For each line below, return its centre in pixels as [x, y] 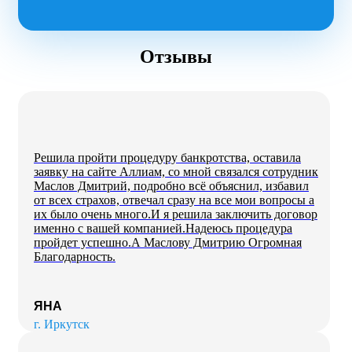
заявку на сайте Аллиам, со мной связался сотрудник [176, 171]
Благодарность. [75, 256]
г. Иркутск [62, 324]
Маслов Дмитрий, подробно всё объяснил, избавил [171, 185]
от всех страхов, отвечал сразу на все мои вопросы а [174, 200]
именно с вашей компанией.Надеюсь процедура [163, 228]
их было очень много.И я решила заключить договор [176, 214]
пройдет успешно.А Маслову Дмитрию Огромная [168, 242]
